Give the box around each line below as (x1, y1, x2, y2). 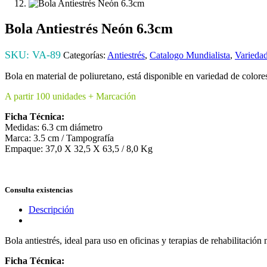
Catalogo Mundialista (150, 49, 230, 60)
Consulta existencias (5, 185, 73, 194)
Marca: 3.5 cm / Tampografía (5, 132, 114, 143)
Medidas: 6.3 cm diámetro (5, 122, 103, 132)
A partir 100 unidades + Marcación (5, 91, 136, 101)
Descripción (29, 204, 74, 215)
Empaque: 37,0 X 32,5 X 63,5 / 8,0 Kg (5, 143, 153, 154)
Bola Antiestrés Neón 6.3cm (5, 20, 173, 36)
